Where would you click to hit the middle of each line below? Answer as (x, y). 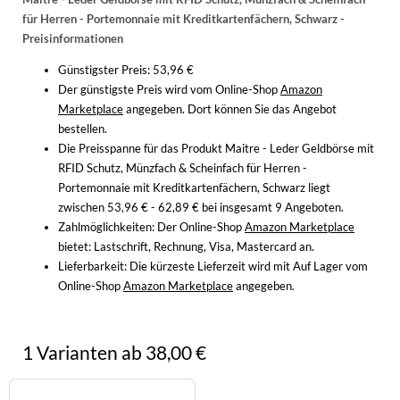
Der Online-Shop (200, 227)
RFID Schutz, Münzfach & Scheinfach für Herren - (183, 168)
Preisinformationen (73, 39)
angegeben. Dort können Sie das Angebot (230, 109)
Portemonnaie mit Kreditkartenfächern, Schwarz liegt (194, 188)
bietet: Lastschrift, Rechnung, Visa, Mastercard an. (186, 247)
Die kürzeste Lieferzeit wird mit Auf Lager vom (247, 267)
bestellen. (83, 129)
